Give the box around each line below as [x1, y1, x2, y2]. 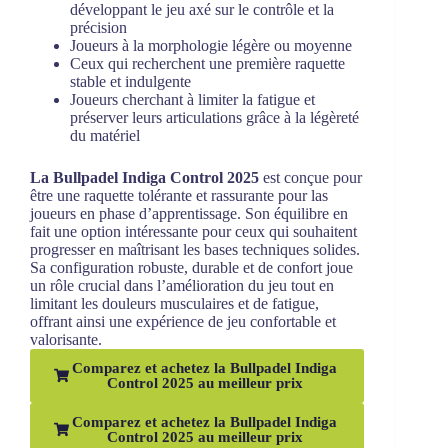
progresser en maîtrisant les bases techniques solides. [30, 240, 360, 258]
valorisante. [30, 330, 102, 348]
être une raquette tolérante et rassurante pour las [30, 186, 328, 204]
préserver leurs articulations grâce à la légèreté [70, 108, 359, 126]
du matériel [70, 126, 140, 144]
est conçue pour [259, 168, 362, 186]
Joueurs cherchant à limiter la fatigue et [70, 90, 315, 108]
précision [70, 18, 127, 36]
